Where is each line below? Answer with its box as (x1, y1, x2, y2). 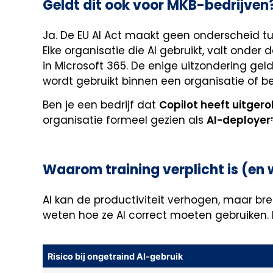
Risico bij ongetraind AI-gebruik (48, 250, 183, 261)
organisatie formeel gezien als (43, 113, 207, 128)
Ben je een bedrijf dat (43, 97, 159, 113)
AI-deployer (207, 113, 271, 128)
